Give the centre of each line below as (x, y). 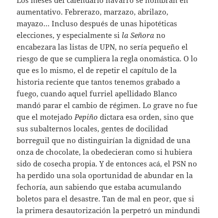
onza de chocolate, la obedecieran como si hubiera (105, 152)
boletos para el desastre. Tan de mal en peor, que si (106, 198)
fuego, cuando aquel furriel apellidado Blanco (97, 93)
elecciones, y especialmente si (69, 35)
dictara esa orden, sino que (146, 117)
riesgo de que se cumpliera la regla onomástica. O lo (107, 58)
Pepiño (86, 117)
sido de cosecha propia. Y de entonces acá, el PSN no (107, 163)
